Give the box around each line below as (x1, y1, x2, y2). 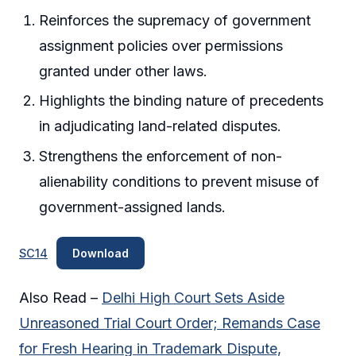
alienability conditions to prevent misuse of (39, 172, 320, 190)
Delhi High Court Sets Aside (102, 289, 284, 307)
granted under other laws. (39, 62, 208, 79)
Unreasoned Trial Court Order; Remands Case (19, 315, 320, 332)
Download (72, 246, 129, 261)
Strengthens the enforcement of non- (39, 147, 283, 164)
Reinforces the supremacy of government (39, 11, 311, 29)
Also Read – (19, 289, 102, 307)
